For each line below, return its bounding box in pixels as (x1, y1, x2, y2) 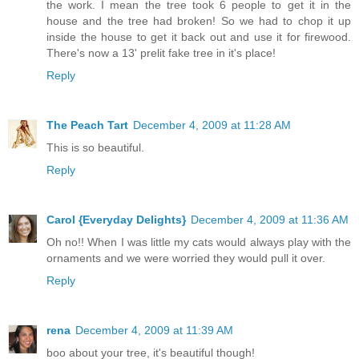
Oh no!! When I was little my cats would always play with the (46, 235, 351, 248)
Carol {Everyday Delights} (46, 212, 186, 226)
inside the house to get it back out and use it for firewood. (46, 30, 351, 43)
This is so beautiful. (46, 140, 144, 154)
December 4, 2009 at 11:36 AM (191, 212, 349, 226)
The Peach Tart (46, 118, 128, 131)
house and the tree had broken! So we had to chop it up (46, 14, 351, 27)
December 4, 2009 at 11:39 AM (75, 323, 233, 337)
